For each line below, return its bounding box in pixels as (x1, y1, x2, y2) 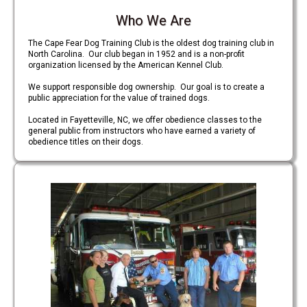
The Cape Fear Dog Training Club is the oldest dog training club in (28, 38, 274, 48)
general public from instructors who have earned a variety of (28, 126, 256, 136)
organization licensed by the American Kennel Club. (28, 60, 223, 70)
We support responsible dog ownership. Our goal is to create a (28, 82, 265, 92)
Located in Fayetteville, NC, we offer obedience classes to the (28, 115, 262, 125)
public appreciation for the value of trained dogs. (28, 93, 210, 103)
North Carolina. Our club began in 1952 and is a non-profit (28, 49, 245, 59)
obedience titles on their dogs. (28, 137, 143, 147)
